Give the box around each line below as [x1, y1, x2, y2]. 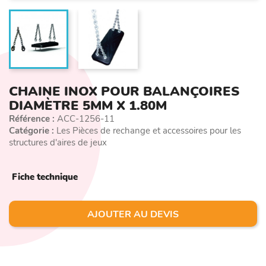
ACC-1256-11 [55, 112, 115, 125]
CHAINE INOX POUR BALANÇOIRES [9, 82, 239, 100]
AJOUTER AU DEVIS [87, 207, 179, 221]
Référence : [9, 112, 55, 125]
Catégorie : [9, 124, 54, 137]
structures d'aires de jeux [9, 136, 107, 148]
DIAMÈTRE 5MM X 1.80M [9, 96, 167, 115]
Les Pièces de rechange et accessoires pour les [54, 124, 241, 137]
